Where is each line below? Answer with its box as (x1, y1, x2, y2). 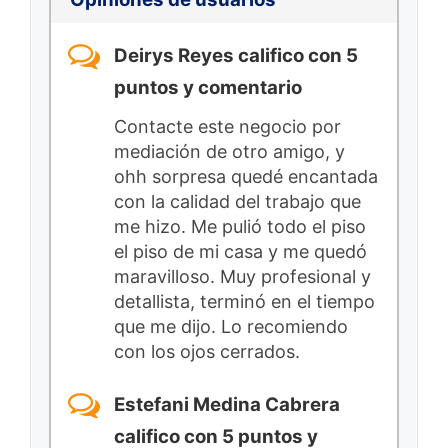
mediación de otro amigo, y (114, 140, 345, 162)
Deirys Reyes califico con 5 (114, 44, 358, 68)
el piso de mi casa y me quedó (114, 240, 367, 262)
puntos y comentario (114, 76, 302, 100)
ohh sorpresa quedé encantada (114, 165, 378, 187)
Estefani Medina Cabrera (114, 393, 340, 417)
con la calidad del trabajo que (114, 190, 361, 212)
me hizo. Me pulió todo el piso (114, 215, 366, 237)
